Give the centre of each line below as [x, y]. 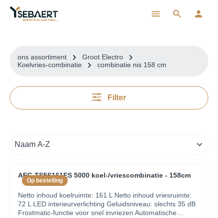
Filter [117, 98]
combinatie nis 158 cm [132, 64]
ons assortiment [42, 57]
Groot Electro [103, 57]
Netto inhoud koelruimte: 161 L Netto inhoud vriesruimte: [105, 195]
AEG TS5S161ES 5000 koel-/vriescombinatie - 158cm [104, 175]
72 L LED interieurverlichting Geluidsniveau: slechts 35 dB [107, 204]
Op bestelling [45, 181]
